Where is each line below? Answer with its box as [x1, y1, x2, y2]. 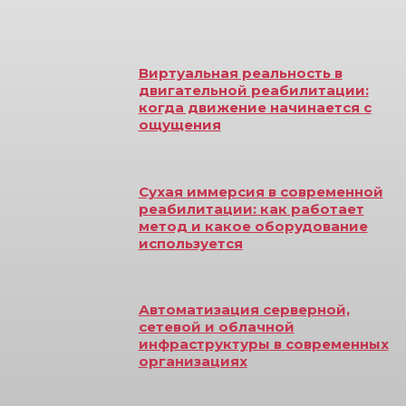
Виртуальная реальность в [138, 63, 343, 82]
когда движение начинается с [138, 98, 372, 116]
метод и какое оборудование [138, 217, 368, 235]
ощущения [138, 115, 221, 133]
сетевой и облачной [138, 318, 295, 336]
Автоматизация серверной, [138, 301, 350, 319]
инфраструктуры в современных [138, 335, 389, 353]
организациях [138, 353, 247, 371]
